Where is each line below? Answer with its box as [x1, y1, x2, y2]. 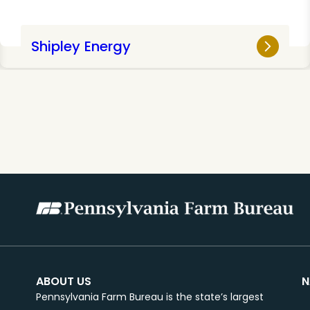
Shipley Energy [30, 36, 131, 56]
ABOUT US [36, 273, 91, 289]
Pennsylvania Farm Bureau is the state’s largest [36, 289, 264, 304]
